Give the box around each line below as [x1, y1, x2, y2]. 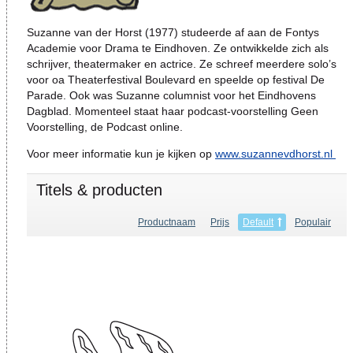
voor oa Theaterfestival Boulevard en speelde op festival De [27, 73, 325, 87]
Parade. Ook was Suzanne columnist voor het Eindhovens [27, 89, 316, 102]
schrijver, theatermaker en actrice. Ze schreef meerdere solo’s [27, 58, 336, 71]
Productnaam [138, 217, 195, 229]
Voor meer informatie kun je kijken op [27, 147, 215, 161]
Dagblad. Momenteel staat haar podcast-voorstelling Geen [27, 105, 318, 118]
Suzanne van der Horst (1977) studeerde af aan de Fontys [27, 26, 319, 39]
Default [243, 217, 273, 229]
